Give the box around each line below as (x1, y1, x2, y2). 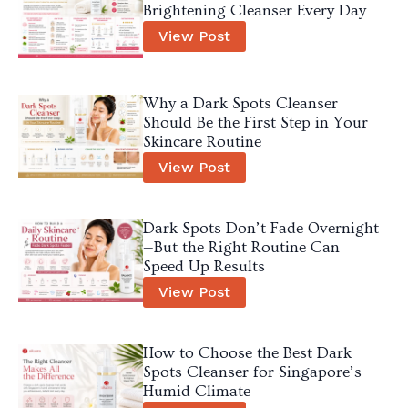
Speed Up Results (142, 258, 265, 277)
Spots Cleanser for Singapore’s (142, 363, 362, 382)
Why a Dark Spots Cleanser (142, 95, 338, 114)
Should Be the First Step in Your (142, 114, 368, 133)
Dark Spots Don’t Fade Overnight (142, 219, 379, 239)
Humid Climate (142, 382, 250, 402)
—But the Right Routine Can (142, 239, 340, 258)
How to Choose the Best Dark (142, 344, 352, 363)
